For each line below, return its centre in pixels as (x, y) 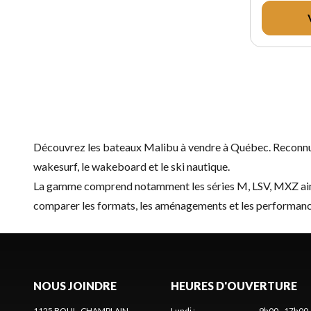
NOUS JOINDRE (75, 285)
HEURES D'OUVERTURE (234, 285)
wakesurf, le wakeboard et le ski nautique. (132, 166)
